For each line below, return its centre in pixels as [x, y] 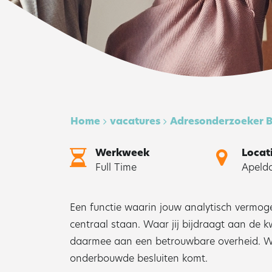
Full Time [116, 167]
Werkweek [122, 153]
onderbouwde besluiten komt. [139, 258]
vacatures [135, 121]
